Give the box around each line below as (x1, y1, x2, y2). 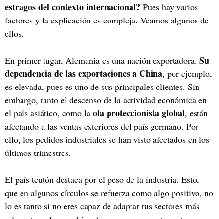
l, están (182, 107, 208, 119)
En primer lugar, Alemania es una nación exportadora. (5, 54, 199, 66)
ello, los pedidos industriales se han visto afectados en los (5, 133, 209, 145)
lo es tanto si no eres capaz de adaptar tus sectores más (5, 199, 199, 212)
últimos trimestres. (5, 146, 71, 158)
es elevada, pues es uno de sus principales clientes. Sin (5, 80, 199, 92)
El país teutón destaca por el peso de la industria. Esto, (5, 173, 199, 185)
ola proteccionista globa (93, 106, 182, 119)
